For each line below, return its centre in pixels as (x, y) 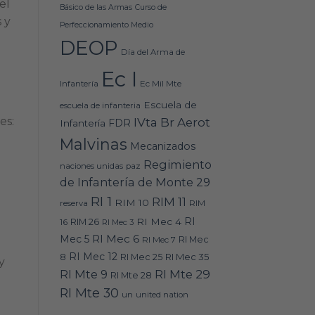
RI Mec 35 (187, 257)
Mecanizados (162, 147)
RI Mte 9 (83, 275)
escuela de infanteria (100, 106)
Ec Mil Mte (160, 84)
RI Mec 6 (115, 239)
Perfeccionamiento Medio (106, 25)
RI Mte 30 (89, 293)
